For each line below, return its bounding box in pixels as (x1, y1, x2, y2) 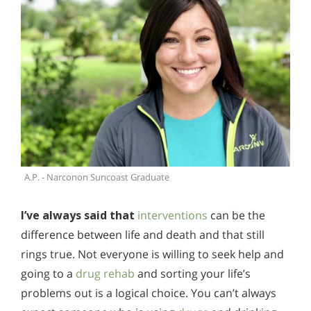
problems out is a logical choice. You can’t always (21, 285, 276, 301)
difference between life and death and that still (21, 226, 264, 242)
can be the (208, 207, 265, 223)
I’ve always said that (21, 207, 135, 223)
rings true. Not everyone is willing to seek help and (21, 246, 284, 262)
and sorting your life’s (135, 265, 251, 281)
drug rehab (76, 265, 135, 281)
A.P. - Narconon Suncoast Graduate (24, 170, 169, 183)
